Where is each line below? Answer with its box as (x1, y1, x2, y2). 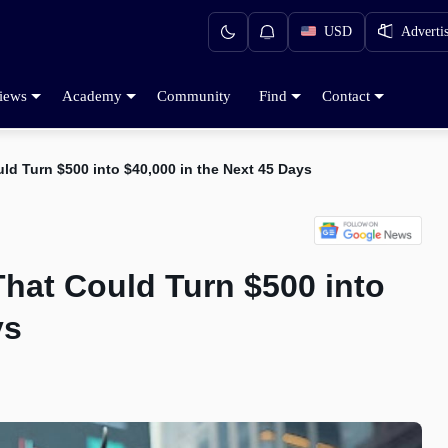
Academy (62, 87, 122, 104)
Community (157, 87, 231, 104)
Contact (322, 87, 370, 104)
